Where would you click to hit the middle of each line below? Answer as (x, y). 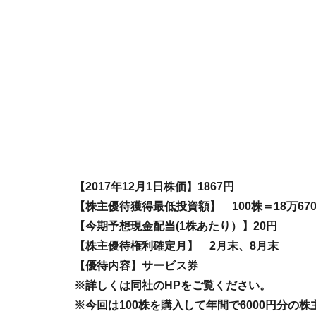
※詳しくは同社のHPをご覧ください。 (172, 285)
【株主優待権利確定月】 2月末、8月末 (176, 246)
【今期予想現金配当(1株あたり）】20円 (176, 226)
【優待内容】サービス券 (136, 266)
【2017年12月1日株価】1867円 (154, 187)
